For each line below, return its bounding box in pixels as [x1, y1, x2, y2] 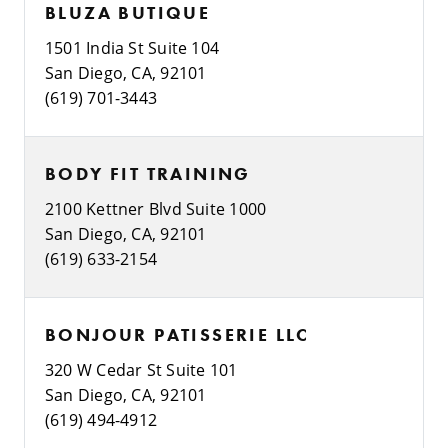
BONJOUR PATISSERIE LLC [45, 322, 310, 346]
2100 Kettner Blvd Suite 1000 [45, 197, 267, 219]
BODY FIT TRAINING [45, 161, 251, 185]
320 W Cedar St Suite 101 [45, 358, 238, 380]
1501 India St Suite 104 [45, 36, 220, 58]
